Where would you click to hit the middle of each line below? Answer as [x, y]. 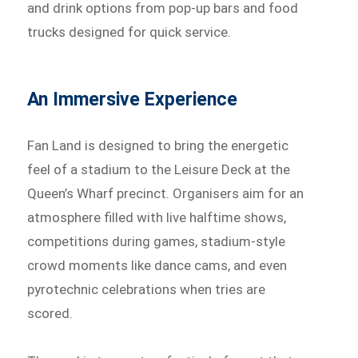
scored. [50, 313]
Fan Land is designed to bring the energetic [158, 145]
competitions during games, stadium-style [157, 241]
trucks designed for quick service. [129, 32]
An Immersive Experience [133, 99]
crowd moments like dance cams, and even [157, 265]
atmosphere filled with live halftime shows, [157, 217]
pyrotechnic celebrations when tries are [147, 289]
